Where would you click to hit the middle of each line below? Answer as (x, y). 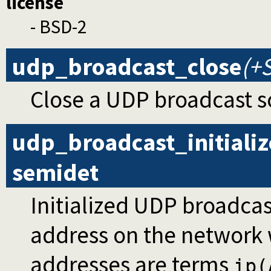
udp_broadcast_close (127, 67)
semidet (55, 173)
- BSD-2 (59, 27)
